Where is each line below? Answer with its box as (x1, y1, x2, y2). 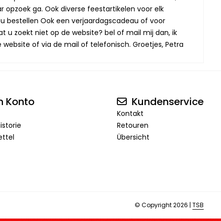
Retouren (116, 120, 148, 130)
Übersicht (116, 132, 149, 142)
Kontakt (116, 109, 144, 118)
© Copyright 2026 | (135, 201, 192, 209)
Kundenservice (129, 95, 204, 109)
